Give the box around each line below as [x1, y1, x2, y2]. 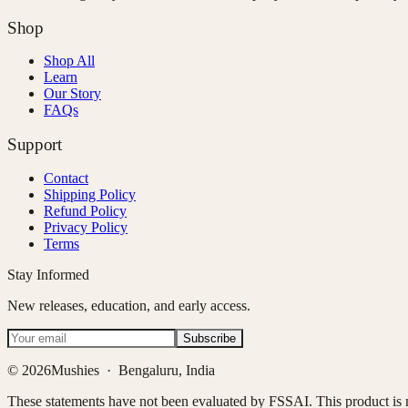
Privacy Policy [44, 219, 127, 235]
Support [7, 134, 62, 154]
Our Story [44, 86, 101, 102]
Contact [44, 169, 88, 186]
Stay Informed [7, 266, 89, 282]
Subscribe [183, 331, 236, 345]
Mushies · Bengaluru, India [51, 362, 215, 378]
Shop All [44, 53, 95, 69]
